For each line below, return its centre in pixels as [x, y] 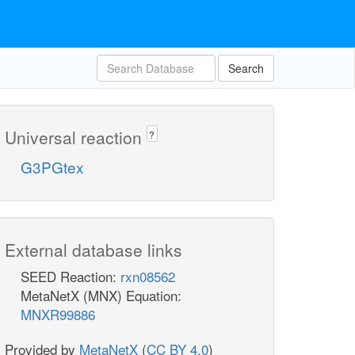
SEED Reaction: [71, 277]
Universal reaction [76, 137]
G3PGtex [52, 167]
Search [246, 68]
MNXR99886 [58, 315]
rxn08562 [148, 277]
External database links [94, 250]
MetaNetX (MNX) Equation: [101, 296]
